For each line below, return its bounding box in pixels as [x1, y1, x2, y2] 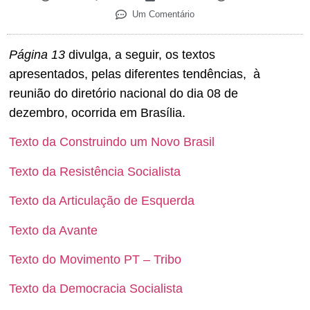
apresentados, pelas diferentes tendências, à [9, 67, 260, 82]
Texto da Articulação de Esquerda [9, 194, 194, 208]
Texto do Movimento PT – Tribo [9, 252, 181, 266]
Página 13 [9, 48, 65, 62]
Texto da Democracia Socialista [9, 282, 183, 296]
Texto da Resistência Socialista [9, 164, 181, 179]
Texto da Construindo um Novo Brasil [9, 135, 215, 149]
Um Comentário [132, 9, 194, 20]
